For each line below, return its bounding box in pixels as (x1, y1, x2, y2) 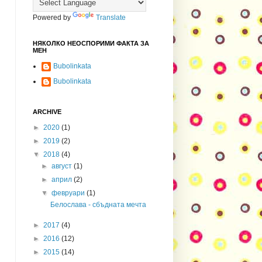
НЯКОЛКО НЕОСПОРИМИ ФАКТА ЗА (33, 39, 149, 47)
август (51, 161, 74, 170)
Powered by (33, 13, 73, 22)
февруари (51, 188, 87, 197)
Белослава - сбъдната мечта (50, 200, 146, 209)
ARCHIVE (33, 108, 61, 115)
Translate (96, 13, 126, 22)
